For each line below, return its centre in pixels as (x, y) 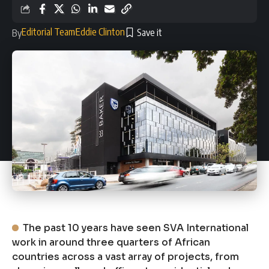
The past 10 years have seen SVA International (136, 228)
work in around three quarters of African (111, 243)
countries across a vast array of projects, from (125, 257)
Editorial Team (48, 32)
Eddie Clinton (100, 32)
